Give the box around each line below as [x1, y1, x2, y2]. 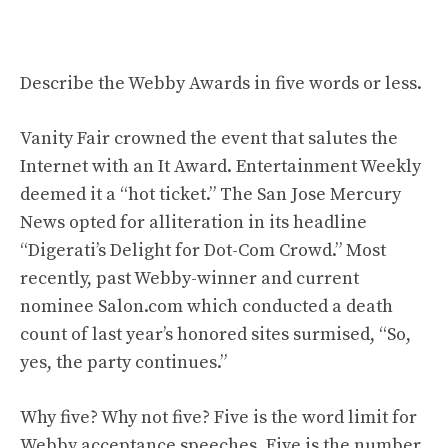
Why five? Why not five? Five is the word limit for [20, 406, 417, 429]
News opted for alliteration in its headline [20, 211, 367, 234]
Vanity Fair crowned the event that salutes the [20, 127, 398, 150]
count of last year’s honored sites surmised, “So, [20, 323, 411, 346]
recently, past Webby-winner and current [20, 267, 359, 290]
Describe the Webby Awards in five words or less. [20, 72, 422, 95]
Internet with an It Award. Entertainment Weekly [20, 155, 421, 178]
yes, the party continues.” [20, 351, 227, 374]
